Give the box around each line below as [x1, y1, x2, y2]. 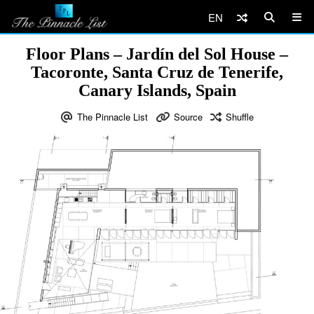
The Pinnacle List [76, 110, 148, 123]
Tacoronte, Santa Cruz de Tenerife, [31, 63, 283, 81]
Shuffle [225, 110, 254, 123]
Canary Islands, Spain [78, 81, 236, 100]
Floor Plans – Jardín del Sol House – [26, 45, 288, 63]
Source [173, 110, 203, 123]
